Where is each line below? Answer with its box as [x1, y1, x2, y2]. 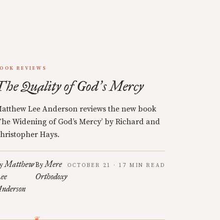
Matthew [4, 160, 34, 169]
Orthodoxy [35, 172, 68, 181]
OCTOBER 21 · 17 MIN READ [67, 162, 165, 169]
